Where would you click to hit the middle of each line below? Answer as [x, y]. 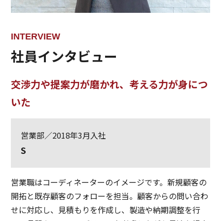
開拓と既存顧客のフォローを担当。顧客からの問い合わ [110, 196]
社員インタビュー [64, 56]
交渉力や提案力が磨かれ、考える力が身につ [110, 84]
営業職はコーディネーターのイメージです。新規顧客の [109, 182]
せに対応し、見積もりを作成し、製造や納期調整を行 [106, 210]
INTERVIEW [36, 37]
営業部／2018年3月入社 [64, 135]
